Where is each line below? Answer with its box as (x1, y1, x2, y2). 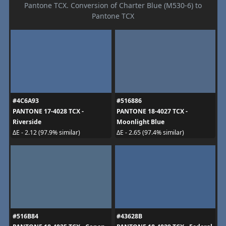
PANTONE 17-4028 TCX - (12, 106, 84, 116)
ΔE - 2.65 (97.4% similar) (117, 128, 184, 137)
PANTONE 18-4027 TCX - (117, 106, 188, 116)
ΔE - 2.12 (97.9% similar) (12, 128, 80, 137)
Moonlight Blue (117, 117, 164, 126)
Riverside (12, 117, 41, 126)
